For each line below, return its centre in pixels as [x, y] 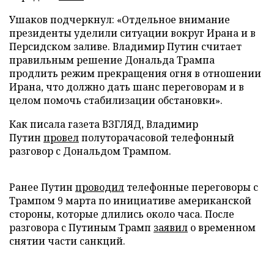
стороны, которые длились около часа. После [122, 214]
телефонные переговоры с [191, 187]
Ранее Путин [42, 187]
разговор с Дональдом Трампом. [90, 151]
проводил [100, 187]
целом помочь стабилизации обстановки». [116, 100]
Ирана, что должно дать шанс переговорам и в [127, 87]
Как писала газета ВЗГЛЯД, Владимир [104, 124]
